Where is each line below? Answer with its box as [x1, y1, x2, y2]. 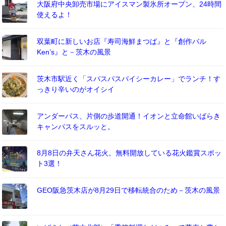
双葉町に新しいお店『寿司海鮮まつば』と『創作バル [37, 37, 207, 45]
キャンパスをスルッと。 [37, 122, 115, 131]
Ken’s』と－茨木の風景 [37, 47, 111, 56]
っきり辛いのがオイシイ [37, 85, 115, 93]
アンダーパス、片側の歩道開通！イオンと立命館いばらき [37, 111, 221, 120]
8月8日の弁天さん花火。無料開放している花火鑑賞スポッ [37, 149, 222, 157]
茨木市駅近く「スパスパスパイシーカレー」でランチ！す [37, 74, 221, 83]
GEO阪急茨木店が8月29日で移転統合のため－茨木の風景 [37, 186, 220, 195]
